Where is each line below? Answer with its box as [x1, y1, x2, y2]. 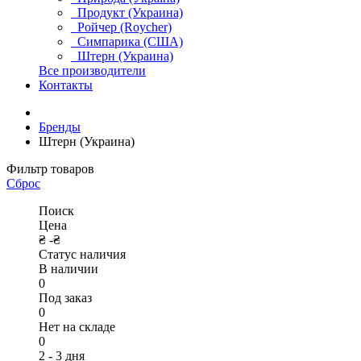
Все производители [39, 64, 146, 77]
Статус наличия [39, 247, 126, 261]
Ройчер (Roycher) [71, 20, 172, 34]
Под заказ [39, 291, 92, 305]
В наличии [39, 262, 98, 276]
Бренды [39, 120, 81, 134]
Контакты [39, 78, 93, 92]
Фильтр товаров [6, 162, 94, 176]
